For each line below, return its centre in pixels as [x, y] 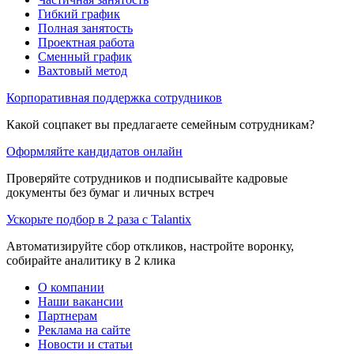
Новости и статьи [85, 344]
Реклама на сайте [84, 330]
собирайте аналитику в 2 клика [91, 260]
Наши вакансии [81, 301]
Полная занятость [85, 28]
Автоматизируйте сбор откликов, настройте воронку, [150, 246]
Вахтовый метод [83, 70]
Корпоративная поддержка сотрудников [114, 97]
